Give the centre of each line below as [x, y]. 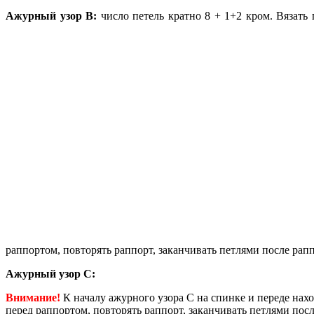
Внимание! [33, 298]
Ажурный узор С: [50, 274]
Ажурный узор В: [52, 16]
